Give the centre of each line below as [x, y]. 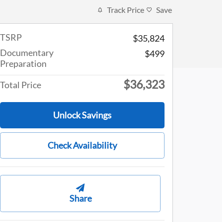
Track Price [126, 10]
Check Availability [82, 145]
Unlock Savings [82, 115]
